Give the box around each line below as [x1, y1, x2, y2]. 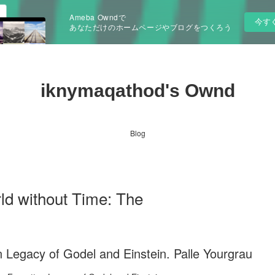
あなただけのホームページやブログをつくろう [69, 21, 232, 32]
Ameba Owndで [69, 12, 126, 22]
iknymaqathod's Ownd [40, 80, 235, 101]
